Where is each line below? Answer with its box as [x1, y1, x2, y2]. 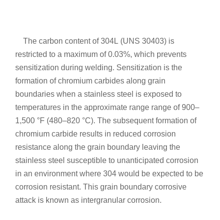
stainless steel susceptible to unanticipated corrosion [15, 156, 199, 165]
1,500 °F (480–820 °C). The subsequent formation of [15, 116, 197, 125]
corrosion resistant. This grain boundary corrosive [15, 183, 187, 192]
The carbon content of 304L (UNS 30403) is [15, 37, 175, 46]
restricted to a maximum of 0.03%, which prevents [15, 50, 187, 59]
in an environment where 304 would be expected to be [15, 169, 204, 178]
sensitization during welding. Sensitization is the [15, 63, 183, 72]
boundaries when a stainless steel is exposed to [15, 90, 182, 99]
